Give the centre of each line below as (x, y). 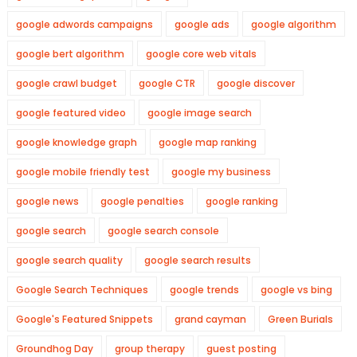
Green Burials (300, 319)
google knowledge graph (76, 142)
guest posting (241, 349)
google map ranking (207, 142)
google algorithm (293, 24)
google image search (199, 113)
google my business (221, 172)
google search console (163, 231)
